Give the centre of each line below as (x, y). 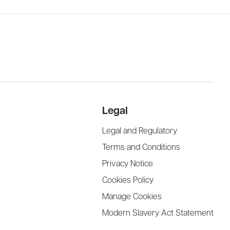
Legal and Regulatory (139, 131)
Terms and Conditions (141, 148)
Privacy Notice (127, 164)
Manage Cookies (132, 197)
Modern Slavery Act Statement (158, 213)
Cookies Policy (128, 180)
